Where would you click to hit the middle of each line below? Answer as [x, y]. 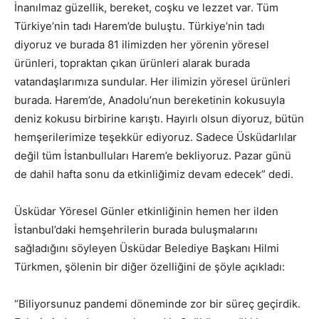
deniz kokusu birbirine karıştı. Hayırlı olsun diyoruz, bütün [159, 119]
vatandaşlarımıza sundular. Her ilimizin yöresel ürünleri [152, 82]
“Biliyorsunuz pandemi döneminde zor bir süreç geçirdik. [157, 304]
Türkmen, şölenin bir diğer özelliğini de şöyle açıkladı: [150, 267]
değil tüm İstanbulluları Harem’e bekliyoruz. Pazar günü [153, 156]
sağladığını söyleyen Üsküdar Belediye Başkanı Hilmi [147, 249]
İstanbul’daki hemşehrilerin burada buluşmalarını [136, 230]
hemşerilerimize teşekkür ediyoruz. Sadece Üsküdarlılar [156, 137]
